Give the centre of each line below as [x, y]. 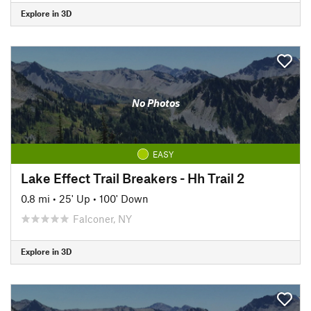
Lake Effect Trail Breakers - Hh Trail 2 [133, 178]
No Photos [155, 103]
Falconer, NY [102, 218]
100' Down [124, 198]
